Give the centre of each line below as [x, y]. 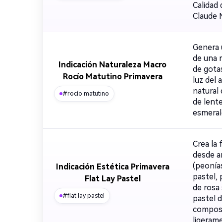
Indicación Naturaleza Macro [112, 65]
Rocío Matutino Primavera [112, 77]
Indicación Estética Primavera [112, 167]
